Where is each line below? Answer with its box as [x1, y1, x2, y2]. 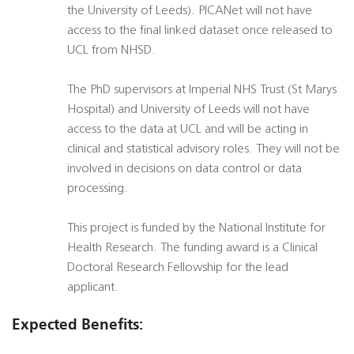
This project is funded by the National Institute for [67, 222, 326, 235]
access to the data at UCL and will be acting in [67, 123, 308, 137]
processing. [67, 183, 128, 196]
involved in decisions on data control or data [67, 163, 302, 176]
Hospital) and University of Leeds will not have [67, 104, 310, 117]
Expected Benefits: [12, 315, 143, 334]
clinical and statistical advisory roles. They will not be [67, 143, 340, 156]
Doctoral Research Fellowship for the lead [67, 262, 288, 275]
